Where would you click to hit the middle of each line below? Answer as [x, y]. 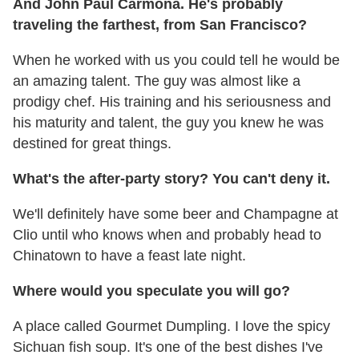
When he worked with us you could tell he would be [176, 60]
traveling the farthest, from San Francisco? [160, 24]
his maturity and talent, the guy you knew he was [168, 122]
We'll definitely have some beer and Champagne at [175, 214]
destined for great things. [92, 143]
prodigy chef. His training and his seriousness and [172, 101]
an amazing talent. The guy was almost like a [157, 81]
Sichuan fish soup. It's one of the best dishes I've [168, 347]
